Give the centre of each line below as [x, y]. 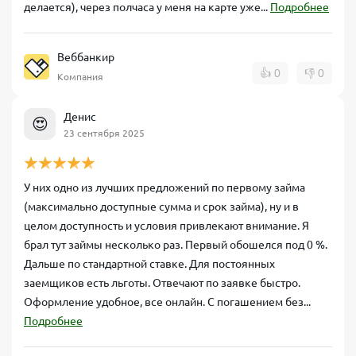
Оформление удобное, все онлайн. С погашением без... [167, 302]
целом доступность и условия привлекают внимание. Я [166, 226]
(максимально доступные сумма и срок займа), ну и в [161, 207]
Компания [80, 77]
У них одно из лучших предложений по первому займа [164, 188]
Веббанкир [86, 57]
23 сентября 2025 [104, 133]
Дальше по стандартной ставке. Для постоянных [149, 264]
